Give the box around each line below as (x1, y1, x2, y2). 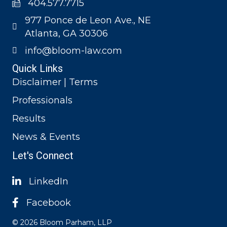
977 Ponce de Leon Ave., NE (25, 15, 151, 26)
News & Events (12, 131, 80, 142)
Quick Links (12, 62, 63, 74)
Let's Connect (12, 149, 73, 162)
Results (12, 113, 46, 124)
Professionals (12, 95, 72, 106)
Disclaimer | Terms (12, 77, 98, 88)
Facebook (26, 197, 71, 208)
